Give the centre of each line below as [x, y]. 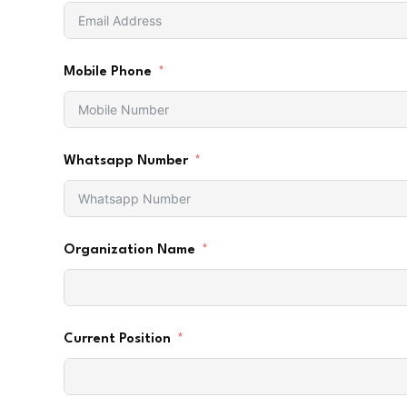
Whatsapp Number [126, 162]
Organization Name [129, 251]
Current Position [117, 340]
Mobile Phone [108, 73]
